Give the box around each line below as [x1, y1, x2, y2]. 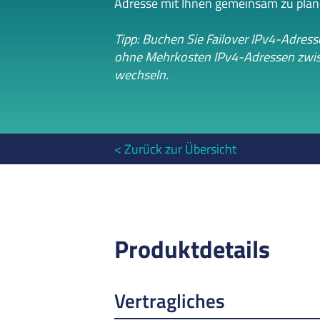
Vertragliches [114, 285, 225, 315]
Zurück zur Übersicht [124, 139, 236, 159]
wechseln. [114, 65, 169, 85]
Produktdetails [114, 229, 270, 267]
